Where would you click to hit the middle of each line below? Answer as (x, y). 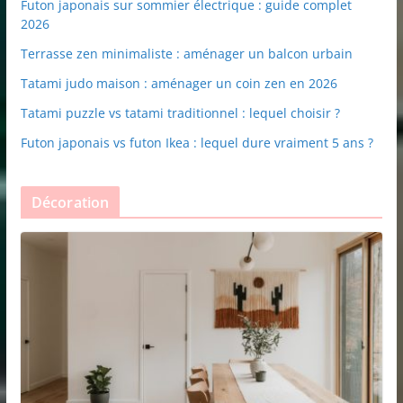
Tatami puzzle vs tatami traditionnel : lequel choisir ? (180, 113)
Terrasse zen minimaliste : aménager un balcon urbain (186, 54)
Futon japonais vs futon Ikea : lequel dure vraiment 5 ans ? (197, 143)
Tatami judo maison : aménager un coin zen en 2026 (179, 84)
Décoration (70, 203)
